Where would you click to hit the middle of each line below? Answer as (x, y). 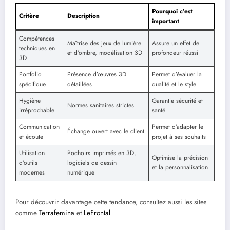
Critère (29, 16)
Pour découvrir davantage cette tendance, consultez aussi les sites (111, 202)
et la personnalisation (180, 167)
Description (83, 16)
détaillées (80, 84)
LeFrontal (97, 213)
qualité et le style (174, 84)
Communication (39, 127)
